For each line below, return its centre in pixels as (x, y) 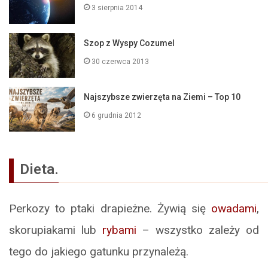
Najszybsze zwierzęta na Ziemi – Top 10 (162, 97)
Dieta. (39, 169)
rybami (119, 230)
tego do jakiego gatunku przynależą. (99, 251)
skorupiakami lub (56, 230)
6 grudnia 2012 (117, 115)
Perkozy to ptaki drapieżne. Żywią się (110, 208)
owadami (234, 208)
